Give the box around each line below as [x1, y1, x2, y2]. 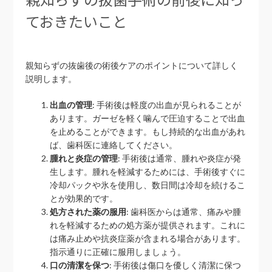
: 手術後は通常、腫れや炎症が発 [118, 153, 242, 163]
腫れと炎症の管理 [50, 153, 118, 163]
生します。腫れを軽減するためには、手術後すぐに [50, 166, 246, 177]
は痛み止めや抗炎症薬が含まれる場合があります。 [50, 233, 246, 243]
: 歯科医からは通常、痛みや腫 [126, 206, 242, 217]
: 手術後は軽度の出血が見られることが [92, 100, 242, 110]
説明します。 [25, 73, 77, 84]
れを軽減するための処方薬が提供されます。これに [50, 220, 246, 230]
